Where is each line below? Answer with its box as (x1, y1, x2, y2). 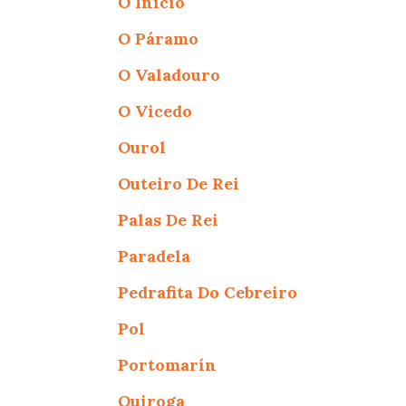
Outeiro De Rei (118, 172, 240, 194)
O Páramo (118, 27, 199, 49)
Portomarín (118, 353, 217, 375)
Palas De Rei (118, 208, 219, 230)
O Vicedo (118, 100, 193, 121)
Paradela (118, 245, 191, 266)
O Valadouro (118, 63, 221, 85)
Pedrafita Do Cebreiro (118, 281, 298, 303)
